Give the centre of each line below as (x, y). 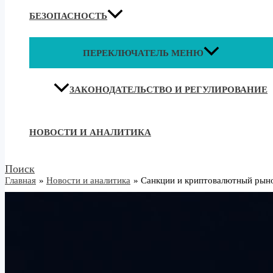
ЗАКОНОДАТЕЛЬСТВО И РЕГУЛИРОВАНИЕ (168, 90)
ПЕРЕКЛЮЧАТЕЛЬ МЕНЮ (143, 53)
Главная (20, 181)
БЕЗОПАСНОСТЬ (68, 16)
